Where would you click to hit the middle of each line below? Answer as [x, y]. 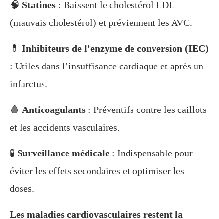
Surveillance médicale [63, 153]
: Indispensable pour [151, 153]
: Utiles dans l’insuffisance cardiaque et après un [107, 66]
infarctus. [29, 84]
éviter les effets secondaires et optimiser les [97, 171]
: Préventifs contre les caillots [146, 110]
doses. [22, 188]
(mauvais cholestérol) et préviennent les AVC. [101, 23]
